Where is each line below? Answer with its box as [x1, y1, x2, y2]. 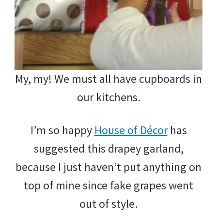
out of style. [79, 196, 138, 211]
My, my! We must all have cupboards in [15, 71, 202, 86]
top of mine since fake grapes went [24, 177, 193, 193]
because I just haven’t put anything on [15, 159, 201, 174]
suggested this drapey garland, [33, 140, 184, 156]
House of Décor [94, 122, 168, 138]
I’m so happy [30, 122, 94, 138]
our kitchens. [77, 89, 140, 105]
